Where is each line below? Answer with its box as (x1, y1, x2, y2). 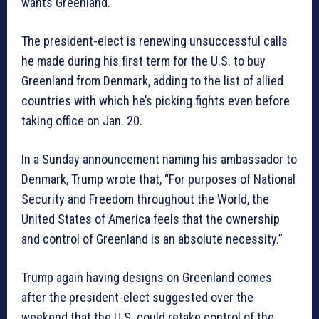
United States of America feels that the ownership (21, 211, 280, 227)
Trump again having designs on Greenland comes (21, 270, 272, 286)
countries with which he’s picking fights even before (21, 93, 290, 109)
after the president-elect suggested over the (21, 290, 253, 305)
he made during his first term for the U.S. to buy (21, 53, 266, 69)
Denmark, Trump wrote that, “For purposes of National (21, 172, 296, 187)
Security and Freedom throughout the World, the (21, 192, 269, 207)
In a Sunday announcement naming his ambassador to (21, 152, 297, 167)
